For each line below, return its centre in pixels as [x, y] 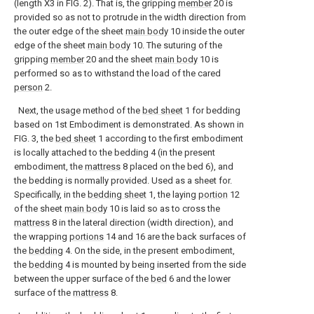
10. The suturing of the [176, 45]
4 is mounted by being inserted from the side [155, 265]
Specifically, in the [51, 194]
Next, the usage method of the [78, 110]
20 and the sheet [120, 59]
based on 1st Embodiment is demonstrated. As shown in [129, 124]
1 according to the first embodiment [170, 138]
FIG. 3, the [35, 138]
